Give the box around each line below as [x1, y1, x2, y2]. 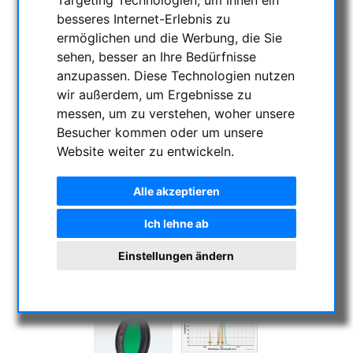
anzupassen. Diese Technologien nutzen [57, 67, 295, 84]
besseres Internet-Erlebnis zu [57, 10, 231, 27]
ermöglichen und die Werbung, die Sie [57, 29, 283, 46]
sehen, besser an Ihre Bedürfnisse [57, 48, 257, 65]
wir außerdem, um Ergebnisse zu [57, 86, 252, 102]
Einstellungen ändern [118, 248, 235, 262]
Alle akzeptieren [132, 184, 220, 198]
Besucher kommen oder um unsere [57, 124, 264, 140]
